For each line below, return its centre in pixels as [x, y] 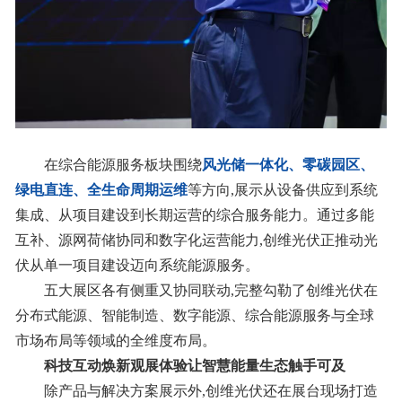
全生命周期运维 [137, 190]
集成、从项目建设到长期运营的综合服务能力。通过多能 [194, 215]
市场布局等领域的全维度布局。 [115, 341]
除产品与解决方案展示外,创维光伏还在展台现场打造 [210, 391]
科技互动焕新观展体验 [115, 366]
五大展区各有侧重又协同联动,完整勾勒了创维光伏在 [210, 291]
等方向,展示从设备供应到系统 [282, 190]
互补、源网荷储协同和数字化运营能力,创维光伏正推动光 [196, 240]
